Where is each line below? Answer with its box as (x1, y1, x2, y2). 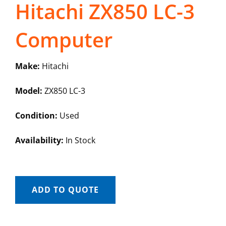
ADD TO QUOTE (31, 184, 99, 196)
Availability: (15, 135, 64, 146)
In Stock (63, 135, 95, 146)
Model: (15, 85, 42, 97)
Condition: (15, 110, 58, 122)
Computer (15, 26, 112, 54)
